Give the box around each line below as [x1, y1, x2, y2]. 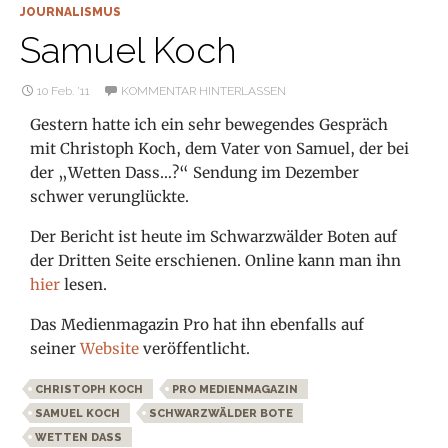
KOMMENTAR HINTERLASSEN [121, 84, 286, 99]
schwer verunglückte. [30, 187, 190, 207]
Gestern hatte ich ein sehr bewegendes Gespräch [30, 115, 389, 135]
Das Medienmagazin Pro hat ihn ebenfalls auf [30, 315, 365, 335]
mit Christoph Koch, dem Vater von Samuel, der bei [30, 139, 410, 159]
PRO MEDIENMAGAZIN [172, 383, 298, 397]
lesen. [64, 275, 108, 295]
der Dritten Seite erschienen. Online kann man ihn [30, 251, 402, 271]
